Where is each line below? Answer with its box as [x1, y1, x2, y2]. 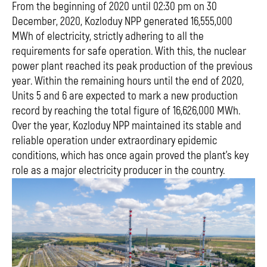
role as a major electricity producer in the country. [12, 163, 225, 178]
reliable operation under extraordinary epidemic [12, 133, 217, 148]
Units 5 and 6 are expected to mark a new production [12, 89, 238, 104]
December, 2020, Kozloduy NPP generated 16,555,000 [12, 14, 232, 29]
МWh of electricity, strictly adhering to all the [12, 29, 204, 44]
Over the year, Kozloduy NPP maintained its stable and [12, 119, 241, 133]
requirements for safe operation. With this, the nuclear [12, 44, 246, 59]
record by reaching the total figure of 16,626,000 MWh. [12, 104, 240, 119]
